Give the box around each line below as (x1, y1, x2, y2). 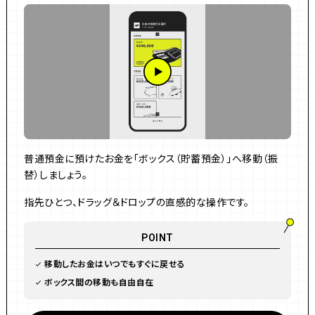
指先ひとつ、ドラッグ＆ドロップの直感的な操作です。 (24, 195, 250, 209)
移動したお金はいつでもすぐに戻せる (44, 257, 186, 269)
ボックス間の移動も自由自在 (44, 276, 154, 288)
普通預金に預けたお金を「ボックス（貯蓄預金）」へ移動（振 (24, 151, 278, 165)
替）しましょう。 (24, 167, 87, 181)
